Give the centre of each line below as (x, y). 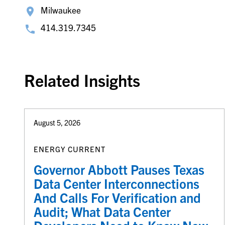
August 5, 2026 (57, 123)
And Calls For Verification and (117, 197)
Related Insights (82, 80)
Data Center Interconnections (116, 183)
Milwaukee (61, 10)
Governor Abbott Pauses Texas (119, 169)
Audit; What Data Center (102, 211)
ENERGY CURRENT (69, 149)
